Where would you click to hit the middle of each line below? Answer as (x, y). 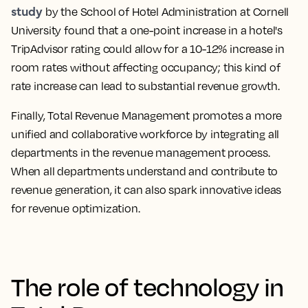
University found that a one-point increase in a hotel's (147, 30)
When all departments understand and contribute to (145, 171)
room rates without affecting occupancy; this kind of (146, 67)
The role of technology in (148, 286)
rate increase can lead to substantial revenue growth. (145, 86)
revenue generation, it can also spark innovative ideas (146, 189)
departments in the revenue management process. (141, 152)
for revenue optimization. (76, 208)
